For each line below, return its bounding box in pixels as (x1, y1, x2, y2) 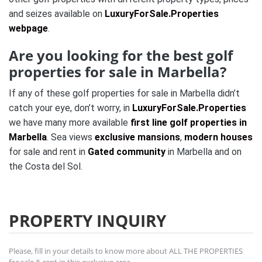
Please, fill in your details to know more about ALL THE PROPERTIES (9, 246, 243, 257)
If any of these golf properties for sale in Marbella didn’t (9, 88, 240, 99)
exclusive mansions (95, 132, 180, 143)
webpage (9, 23, 48, 35)
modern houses (184, 132, 253, 143)
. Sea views (47, 132, 95, 143)
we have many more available (9, 117, 130, 129)
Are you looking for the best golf (9, 46, 233, 65)
